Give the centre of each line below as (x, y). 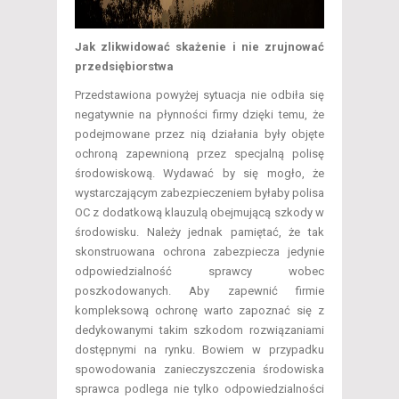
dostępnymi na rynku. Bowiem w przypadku (199, 350)
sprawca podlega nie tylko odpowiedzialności (199, 389)
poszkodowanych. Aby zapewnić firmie (199, 291)
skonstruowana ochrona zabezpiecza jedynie (199, 252)
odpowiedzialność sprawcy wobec (199, 272)
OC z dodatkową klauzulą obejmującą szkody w (199, 213)
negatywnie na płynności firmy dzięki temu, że (199, 115)
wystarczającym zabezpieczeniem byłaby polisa (199, 193)
